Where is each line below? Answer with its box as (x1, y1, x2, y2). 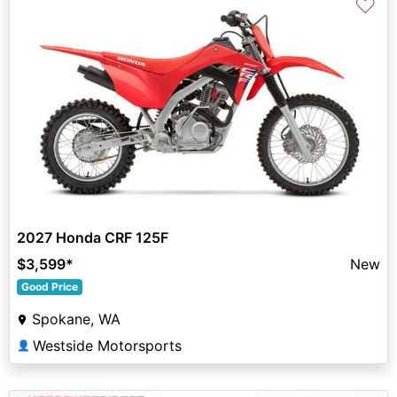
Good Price (20, 279, 78, 293)
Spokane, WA (32, 309, 121, 328)
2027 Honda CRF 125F (17, 228, 168, 246)
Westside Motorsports (33, 336, 182, 354)
